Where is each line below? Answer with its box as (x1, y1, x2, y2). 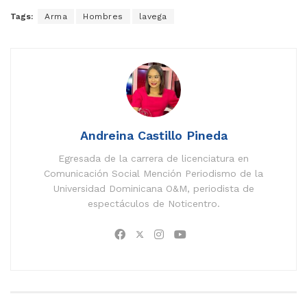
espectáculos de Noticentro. (87, 197, 220, 209)
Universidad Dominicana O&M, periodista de (53, 182, 254, 194)
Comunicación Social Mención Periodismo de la (44, 167, 263, 179)
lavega (138, 11, 167, 21)
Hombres (83, 11, 123, 21)
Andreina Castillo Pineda (79, 127, 228, 143)
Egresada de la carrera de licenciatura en (58, 152, 249, 164)
